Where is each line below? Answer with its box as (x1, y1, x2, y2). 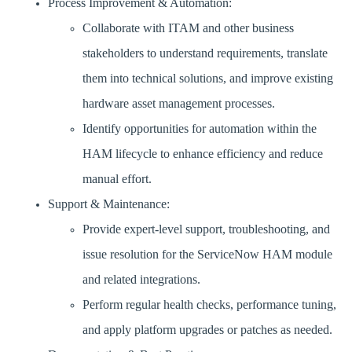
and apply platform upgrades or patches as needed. (82, 323, 338, 337)
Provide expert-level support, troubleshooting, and (82, 222, 330, 236)
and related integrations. (82, 273, 206, 287)
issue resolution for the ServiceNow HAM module (82, 247, 332, 262)
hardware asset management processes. (82, 97, 280, 111)
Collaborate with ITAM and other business (82, 21, 294, 35)
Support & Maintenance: (47, 197, 175, 211)
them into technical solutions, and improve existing (82, 71, 333, 86)
